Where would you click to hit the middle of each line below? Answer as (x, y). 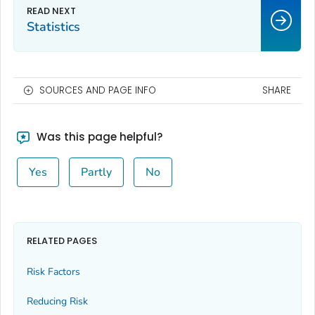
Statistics (53, 27)
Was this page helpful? (98, 137)
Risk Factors (53, 271)
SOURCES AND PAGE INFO (98, 91)
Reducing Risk (57, 302)
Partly (96, 173)
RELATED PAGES (62, 240)
